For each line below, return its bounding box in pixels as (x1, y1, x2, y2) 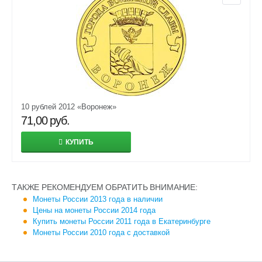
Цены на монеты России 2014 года (33, 206, 156, 215)
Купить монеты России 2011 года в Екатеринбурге (33, 217, 211, 226)
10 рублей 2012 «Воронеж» (21, 102, 116, 111)
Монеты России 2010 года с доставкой (33, 228, 170, 237)
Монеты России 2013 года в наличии (33, 195, 163, 204)
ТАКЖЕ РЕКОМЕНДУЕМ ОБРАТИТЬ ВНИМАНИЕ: (12, 182, 198, 192)
